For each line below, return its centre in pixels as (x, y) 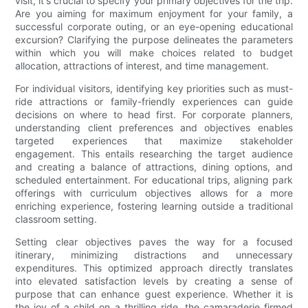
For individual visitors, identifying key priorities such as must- (154, 89)
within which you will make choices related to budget (154, 53)
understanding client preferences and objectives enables (154, 128)
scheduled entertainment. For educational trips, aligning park (154, 180)
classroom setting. (56, 219)
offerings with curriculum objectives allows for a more (154, 193)
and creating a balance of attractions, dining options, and (154, 167)
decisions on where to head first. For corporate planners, (154, 115)
